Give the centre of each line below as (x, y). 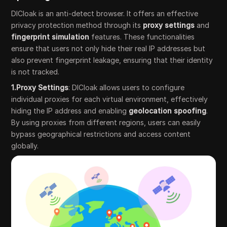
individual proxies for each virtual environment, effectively (110, 99)
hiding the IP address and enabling (70, 110)
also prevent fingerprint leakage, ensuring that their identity (112, 60)
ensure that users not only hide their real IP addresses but (108, 48)
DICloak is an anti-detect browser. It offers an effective (105, 13)
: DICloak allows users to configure (127, 87)
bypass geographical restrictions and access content (101, 134)
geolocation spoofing (168, 110)
